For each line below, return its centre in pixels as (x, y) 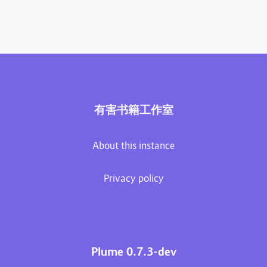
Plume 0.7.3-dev (133, 253)
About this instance (133, 147)
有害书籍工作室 (133, 111)
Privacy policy (133, 180)
